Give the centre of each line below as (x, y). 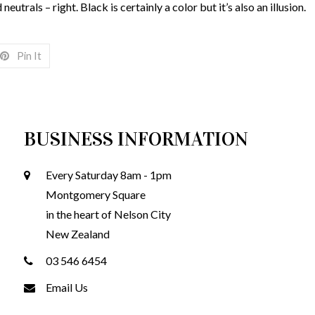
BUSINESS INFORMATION (136, 139)
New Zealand (78, 233)
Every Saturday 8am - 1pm (109, 174)
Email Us (67, 287)
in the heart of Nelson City (109, 214)
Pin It (29, 56)
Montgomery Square (96, 194)
